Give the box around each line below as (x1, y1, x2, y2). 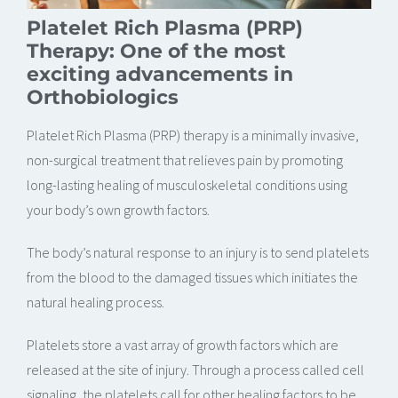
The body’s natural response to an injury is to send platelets (27, 243, 369, 262)
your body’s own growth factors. (27, 201, 210, 219)
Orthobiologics (27, 84, 179, 110)
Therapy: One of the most (27, 38, 286, 64)
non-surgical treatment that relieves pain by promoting (27, 151, 343, 170)
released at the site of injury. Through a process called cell (27, 361, 364, 379)
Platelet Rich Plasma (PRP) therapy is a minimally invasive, (27, 126, 359, 145)
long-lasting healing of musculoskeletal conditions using (27, 176, 347, 195)
